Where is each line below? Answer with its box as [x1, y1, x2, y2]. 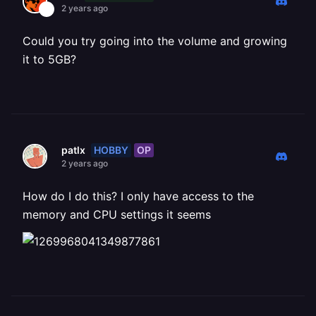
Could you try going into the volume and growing [23, 34, 287, 48]
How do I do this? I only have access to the [23, 189, 254, 203]
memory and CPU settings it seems [23, 207, 211, 221]
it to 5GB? [23, 52, 76, 66]
